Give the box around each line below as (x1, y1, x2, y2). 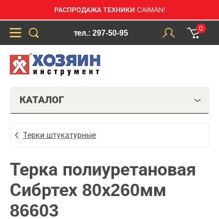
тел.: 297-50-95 (73, 28, 128, 37)
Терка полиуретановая (10, 159, 196, 179)
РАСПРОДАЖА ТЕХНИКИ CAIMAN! (54, 6, 165, 14)
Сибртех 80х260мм (10, 180, 166, 200)
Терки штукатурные (23, 131, 96, 139)
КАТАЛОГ (20, 94, 64, 105)
